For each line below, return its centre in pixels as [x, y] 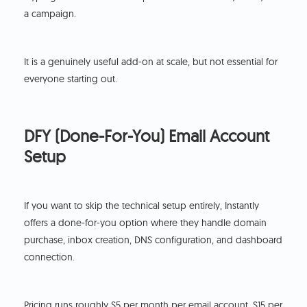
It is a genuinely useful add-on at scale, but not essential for [151, 61]
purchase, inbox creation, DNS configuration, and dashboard [153, 240]
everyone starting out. [71, 78]
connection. [50, 257]
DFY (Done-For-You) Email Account [147, 135]
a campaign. [50, 13]
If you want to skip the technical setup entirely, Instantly [142, 205]
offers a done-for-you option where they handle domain [146, 222]
